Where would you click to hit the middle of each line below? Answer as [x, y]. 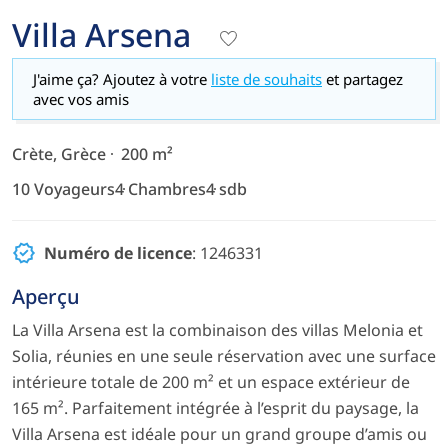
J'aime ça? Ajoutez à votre [122, 78]
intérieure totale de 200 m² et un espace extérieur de [211, 381]
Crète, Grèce [59, 153]
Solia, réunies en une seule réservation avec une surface [224, 355]
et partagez [362, 78]
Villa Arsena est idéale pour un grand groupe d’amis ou [219, 433]
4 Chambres [160, 188]
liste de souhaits [266, 78]
